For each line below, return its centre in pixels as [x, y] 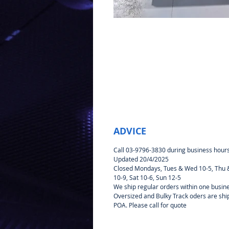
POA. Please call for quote [150, 205]
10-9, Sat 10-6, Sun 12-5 [147, 177]
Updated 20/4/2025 [141, 159]
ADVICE [130, 131]
